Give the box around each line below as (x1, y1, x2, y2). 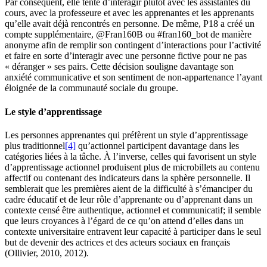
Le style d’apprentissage (5, 106, 102, 117)
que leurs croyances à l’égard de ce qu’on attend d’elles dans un (5, 215, 244, 226)
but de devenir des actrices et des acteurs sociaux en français (5, 237, 230, 247)
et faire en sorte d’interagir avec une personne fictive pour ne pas (5, 51, 247, 61)
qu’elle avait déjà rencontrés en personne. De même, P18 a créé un (5, 18, 254, 29)
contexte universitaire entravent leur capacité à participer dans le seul (5, 226, 261, 237)
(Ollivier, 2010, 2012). (5, 247, 89, 258)
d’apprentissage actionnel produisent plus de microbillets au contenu (5, 162, 260, 172)
